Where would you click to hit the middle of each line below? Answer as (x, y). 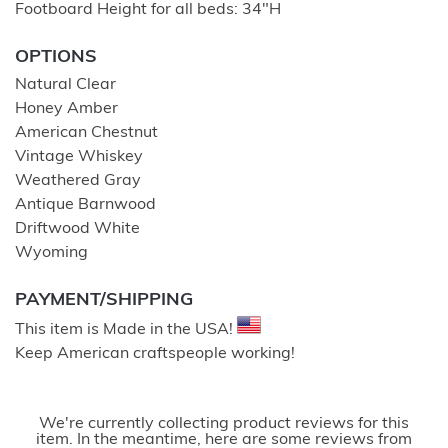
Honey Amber (66, 109)
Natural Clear (65, 85)
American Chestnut (86, 133)
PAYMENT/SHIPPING (104, 300)
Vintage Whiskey (79, 157)
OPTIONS (56, 57)
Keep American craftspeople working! (155, 354)
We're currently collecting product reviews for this (224, 424)
